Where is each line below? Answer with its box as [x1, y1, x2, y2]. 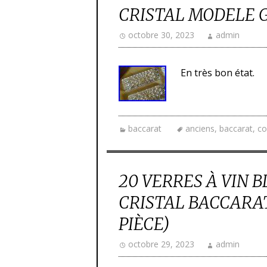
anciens [185, 123, 215, 134]
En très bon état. [181, 66, 254, 79]
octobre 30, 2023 [128, 29, 194, 41]
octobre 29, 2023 [128, 238, 194, 250]
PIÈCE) [119, 213, 170, 235]
